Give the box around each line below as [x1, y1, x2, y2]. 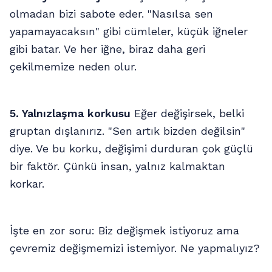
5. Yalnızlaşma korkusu [10, 106, 131, 120]
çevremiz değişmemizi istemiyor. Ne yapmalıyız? [10, 241, 260, 254]
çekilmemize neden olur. [10, 59, 137, 73]
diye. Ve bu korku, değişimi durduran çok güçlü [10, 141, 253, 155]
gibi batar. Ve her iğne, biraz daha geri [10, 42, 205, 55]
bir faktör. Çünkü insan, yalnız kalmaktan [10, 159, 225, 172]
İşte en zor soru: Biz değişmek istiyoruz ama [10, 223, 239, 237]
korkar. [10, 177, 44, 190]
